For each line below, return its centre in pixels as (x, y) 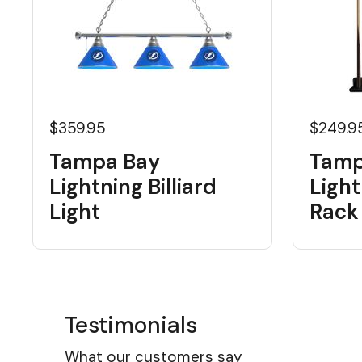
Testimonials (131, 325)
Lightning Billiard (133, 187)
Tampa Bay (105, 162)
